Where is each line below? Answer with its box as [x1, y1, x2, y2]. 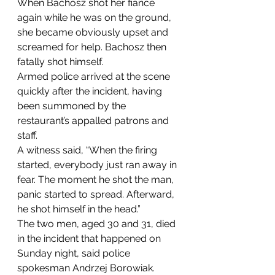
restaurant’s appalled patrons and [17, 114, 171, 126]
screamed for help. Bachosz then [17, 41, 169, 53]
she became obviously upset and [17, 26, 171, 38]
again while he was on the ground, [17, 11, 174, 23]
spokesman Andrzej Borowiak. [17, 261, 155, 274]
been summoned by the [17, 99, 128, 112]
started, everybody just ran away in [17, 158, 179, 171]
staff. [17, 129, 37, 141]
